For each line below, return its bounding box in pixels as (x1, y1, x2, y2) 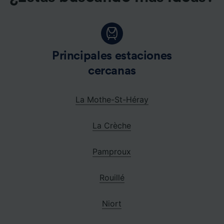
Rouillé (99, 172, 124, 182)
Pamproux (92, 146, 131, 156)
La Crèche (92, 120, 131, 130)
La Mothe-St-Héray (75, 94, 148, 104)
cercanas (87, 64, 136, 77)
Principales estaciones (51, 49, 172, 62)
